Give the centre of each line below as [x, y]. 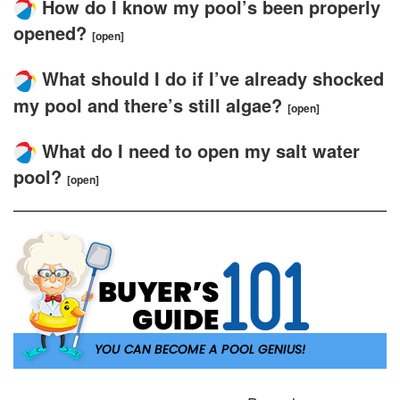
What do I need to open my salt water [201, 150]
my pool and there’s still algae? [148, 104]
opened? [50, 33]
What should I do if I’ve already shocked [213, 79]
